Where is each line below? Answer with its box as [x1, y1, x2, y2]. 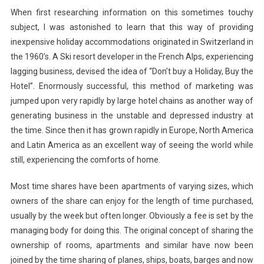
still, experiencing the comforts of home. [10, 154, 160, 164]
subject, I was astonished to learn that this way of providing [10, 22, 254, 32]
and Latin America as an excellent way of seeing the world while [10, 140, 254, 150]
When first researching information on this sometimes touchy [10, 7, 254, 17]
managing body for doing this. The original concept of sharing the [10, 225, 254, 235]
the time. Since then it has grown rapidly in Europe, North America [10, 125, 254, 135]
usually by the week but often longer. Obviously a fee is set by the [10, 210, 254, 220]
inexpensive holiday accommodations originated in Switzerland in [10, 37, 254, 47]
